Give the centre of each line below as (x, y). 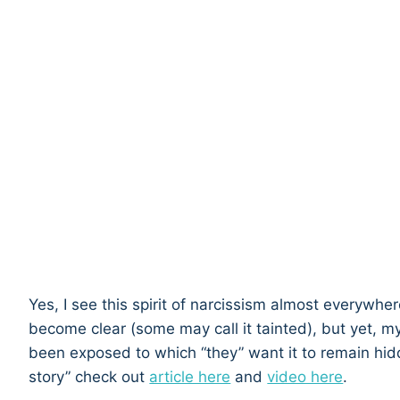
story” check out (89, 377)
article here (190, 377)
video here (305, 377)
